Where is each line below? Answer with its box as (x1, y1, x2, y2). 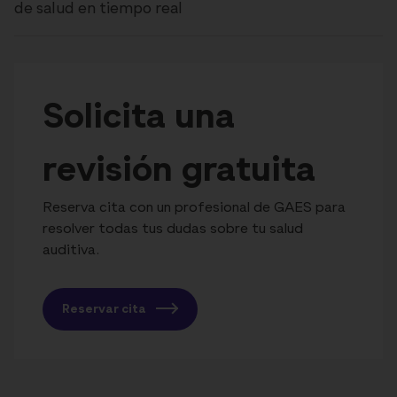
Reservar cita (62, 303, 149, 316)
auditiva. (43, 244, 100, 259)
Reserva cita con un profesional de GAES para (43, 201, 346, 216)
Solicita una (43, 100, 235, 136)
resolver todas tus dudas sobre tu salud (43, 222, 303, 237)
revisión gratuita (43, 153, 315, 190)
